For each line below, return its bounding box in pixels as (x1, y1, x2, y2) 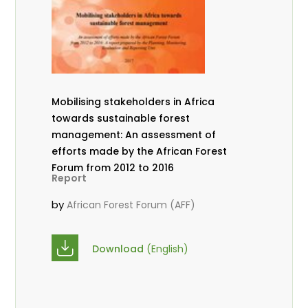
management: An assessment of (52, 128, 217, 142)
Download (92, 241, 147, 256)
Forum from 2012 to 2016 (86, 161, 175, 175)
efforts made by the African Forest (52, 144, 228, 159)
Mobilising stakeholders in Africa (52, 95, 215, 109)
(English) (146, 241, 189, 256)
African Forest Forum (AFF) (67, 198, 196, 212)
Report (52, 171, 87, 186)
